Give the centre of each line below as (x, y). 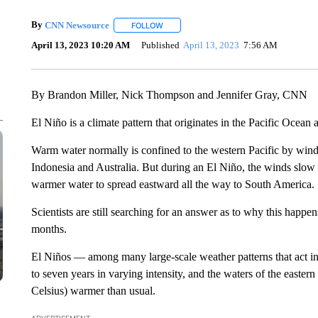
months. (49, 229)
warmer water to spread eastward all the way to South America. (172, 184)
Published (160, 45)
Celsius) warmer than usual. (93, 291)
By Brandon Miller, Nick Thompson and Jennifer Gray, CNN (169, 95)
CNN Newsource (77, 25)
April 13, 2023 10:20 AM (80, 45)
